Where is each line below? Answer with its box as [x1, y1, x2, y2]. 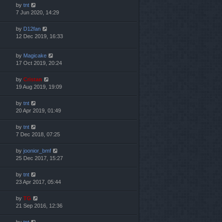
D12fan [23, 25, 41, 32]
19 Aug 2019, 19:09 [16, 83, 62, 90]
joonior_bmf [23, 147, 51, 154]
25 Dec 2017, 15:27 [16, 155, 63, 161]
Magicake [23, 52, 47, 58]
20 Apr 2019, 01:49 [16, 107, 61, 113]
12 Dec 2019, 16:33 [16, 33, 63, 39]
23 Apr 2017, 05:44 [16, 178, 61, 185]
